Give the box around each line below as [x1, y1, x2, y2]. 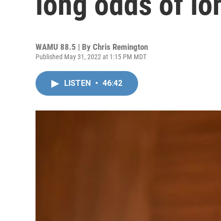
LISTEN [64, 78, 93, 88]
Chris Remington [93, 42, 148, 52]
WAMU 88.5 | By [36, 42, 93, 52]
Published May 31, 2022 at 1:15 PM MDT [36, 53, 147, 61]
